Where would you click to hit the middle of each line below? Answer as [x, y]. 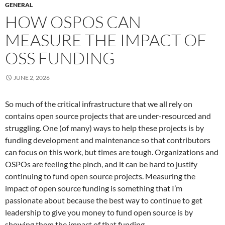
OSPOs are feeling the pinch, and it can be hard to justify [101, 164]
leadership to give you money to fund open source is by [99, 212]
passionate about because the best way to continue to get [104, 200]
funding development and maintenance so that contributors [108, 140]
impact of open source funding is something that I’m [94, 188]
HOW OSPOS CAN [73, 22]
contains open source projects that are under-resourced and [108, 116]
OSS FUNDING [60, 58]
